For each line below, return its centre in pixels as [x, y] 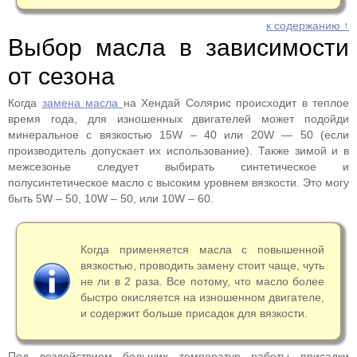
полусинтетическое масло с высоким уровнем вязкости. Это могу [178, 182]
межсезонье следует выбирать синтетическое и [178, 167]
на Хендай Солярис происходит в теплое [236, 103]
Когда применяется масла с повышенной [202, 249]
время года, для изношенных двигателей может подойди [178, 119]
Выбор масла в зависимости [178, 47]
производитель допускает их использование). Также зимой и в [178, 151]
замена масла [82, 103]
